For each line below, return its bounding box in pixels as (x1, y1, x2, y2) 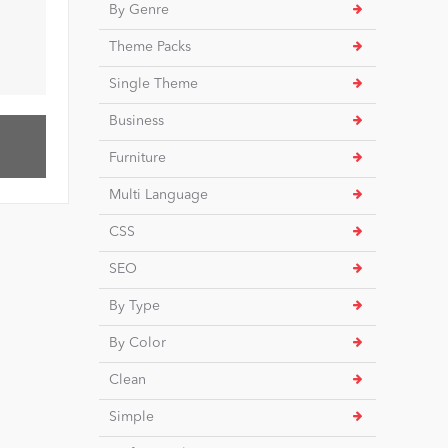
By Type (108, 298, 160, 313)
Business (108, 113, 164, 128)
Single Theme (108, 76, 198, 91)
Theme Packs (108, 39, 191, 54)
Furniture (108, 150, 166, 165)
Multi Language (108, 187, 208, 202)
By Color (108, 335, 166, 350)
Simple (108, 409, 154, 424)
